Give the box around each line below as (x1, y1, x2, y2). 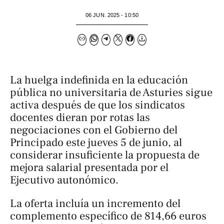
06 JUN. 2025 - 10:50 (85, 11, 138, 18)
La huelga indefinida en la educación (10, 72, 188, 87)
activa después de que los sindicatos (10, 97, 185, 112)
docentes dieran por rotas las (10, 110, 150, 124)
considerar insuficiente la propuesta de (10, 147, 199, 162)
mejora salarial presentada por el (10, 160, 168, 174)
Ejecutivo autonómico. (10, 172, 118, 187)
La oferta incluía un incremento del (10, 196, 180, 211)
